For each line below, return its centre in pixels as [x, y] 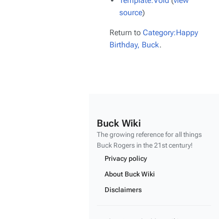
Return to [126, 33]
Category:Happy [170, 33]
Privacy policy [126, 158]
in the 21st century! [164, 145]
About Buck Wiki [130, 174]
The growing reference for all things [149, 134]
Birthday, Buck [134, 45]
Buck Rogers [116, 145]
